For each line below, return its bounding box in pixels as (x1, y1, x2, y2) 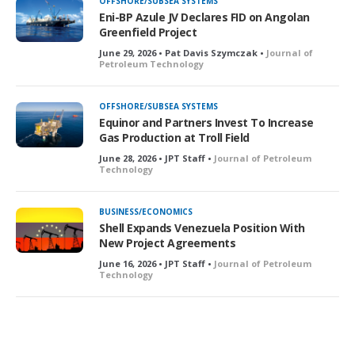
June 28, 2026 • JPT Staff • (99, 151, 214, 164)
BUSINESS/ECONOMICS (99, 205, 193, 217)
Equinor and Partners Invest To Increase (99, 114, 314, 130)
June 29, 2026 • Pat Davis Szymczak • (99, 46, 266, 59)
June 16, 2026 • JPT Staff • (99, 257, 214, 269)
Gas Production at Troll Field (99, 129, 250, 145)
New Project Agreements (99, 235, 235, 250)
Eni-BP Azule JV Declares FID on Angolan (99, 9, 310, 25)
